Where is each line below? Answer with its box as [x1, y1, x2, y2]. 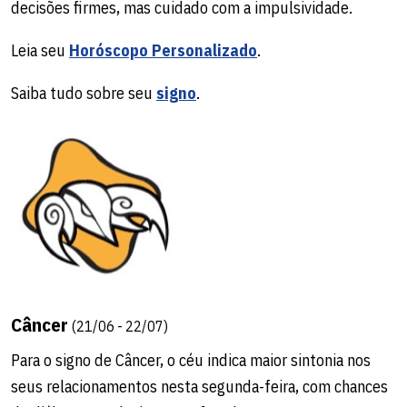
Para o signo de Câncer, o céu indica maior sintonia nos [11, 349, 371, 371]
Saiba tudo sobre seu [11, 82, 156, 104]
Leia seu [11, 39, 69, 61]
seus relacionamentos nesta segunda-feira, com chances [11, 375, 388, 397]
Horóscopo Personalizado [69, 39, 257, 61]
